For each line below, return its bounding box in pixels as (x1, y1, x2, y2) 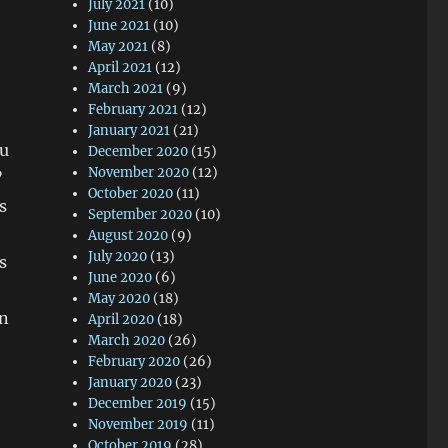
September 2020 (88, 206, 193, 223)
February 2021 (88, 101, 179, 118)
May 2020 (88, 290, 151, 307)
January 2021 (88, 122, 171, 139)
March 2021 (88, 80, 164, 97)
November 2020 (88, 164, 190, 181)
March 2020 (88, 332, 166, 349)
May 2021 (88, 38, 149, 55)
